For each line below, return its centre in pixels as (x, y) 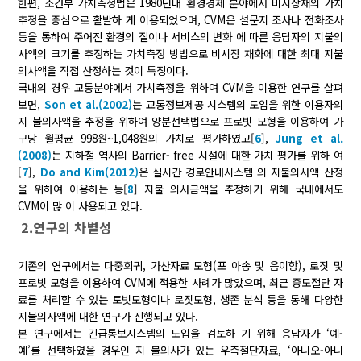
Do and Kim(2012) (89, 172)
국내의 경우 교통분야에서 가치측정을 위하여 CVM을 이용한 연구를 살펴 (180, 88)
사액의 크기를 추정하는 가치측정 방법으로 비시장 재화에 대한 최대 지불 (180, 54)
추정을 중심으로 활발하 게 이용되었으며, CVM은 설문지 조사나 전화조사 (180, 20)
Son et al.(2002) (88, 105)
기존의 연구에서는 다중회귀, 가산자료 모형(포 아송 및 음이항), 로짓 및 (180, 266)
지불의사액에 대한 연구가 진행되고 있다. (108, 317)
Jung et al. (309, 139)
